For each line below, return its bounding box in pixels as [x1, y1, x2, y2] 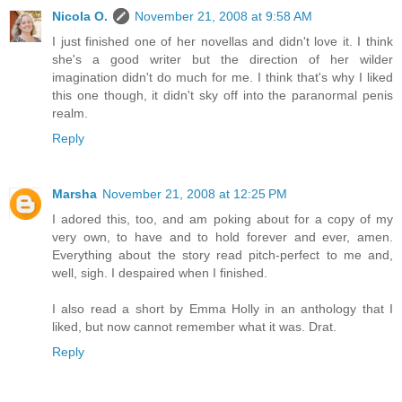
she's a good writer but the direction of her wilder [52, 52, 393, 67]
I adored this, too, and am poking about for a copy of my [52, 212, 393, 227]
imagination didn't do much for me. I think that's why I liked [52, 70, 393, 85]
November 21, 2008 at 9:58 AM [135, 9, 312, 24]
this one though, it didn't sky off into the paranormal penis [52, 88, 393, 103]
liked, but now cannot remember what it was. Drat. [52, 319, 336, 335]
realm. [52, 106, 88, 121]
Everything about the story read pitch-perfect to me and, [52, 248, 393, 263]
